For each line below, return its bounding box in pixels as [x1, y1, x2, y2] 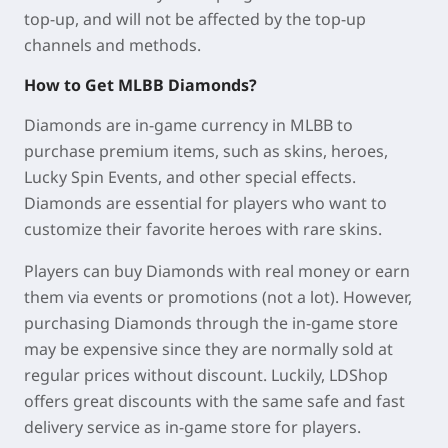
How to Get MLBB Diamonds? [24, 74, 257, 97]
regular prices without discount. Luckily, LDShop [24, 364, 388, 387]
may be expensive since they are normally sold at [24, 338, 393, 361]
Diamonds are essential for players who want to [24, 192, 387, 215]
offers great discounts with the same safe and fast [24, 390, 405, 413]
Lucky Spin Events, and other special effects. [24, 166, 356, 189]
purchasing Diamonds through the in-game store [24, 312, 398, 335]
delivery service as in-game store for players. [24, 416, 361, 439]
